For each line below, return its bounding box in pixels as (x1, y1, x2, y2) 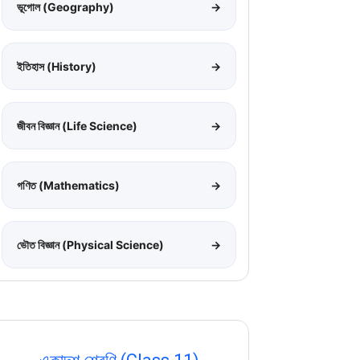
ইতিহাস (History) (17, 59, 96, 73)
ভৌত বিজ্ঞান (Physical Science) (17, 237, 164, 252)
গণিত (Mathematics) (17, 178, 120, 192)
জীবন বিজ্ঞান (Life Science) (17, 118, 137, 133)
